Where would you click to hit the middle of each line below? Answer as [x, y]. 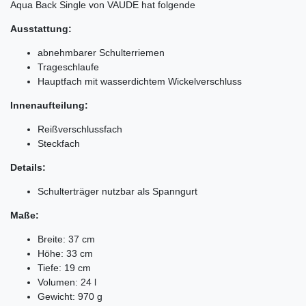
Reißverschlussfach [80, 129]
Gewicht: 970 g [70, 296]
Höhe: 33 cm [65, 253]
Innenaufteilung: [49, 105]
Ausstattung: [41, 28]
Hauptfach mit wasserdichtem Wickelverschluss [140, 81]
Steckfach [59, 143]
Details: [28, 167]
